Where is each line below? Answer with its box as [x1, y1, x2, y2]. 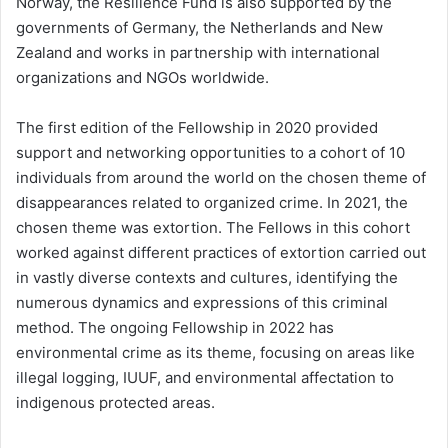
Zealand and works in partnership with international [16, 43, 380, 63]
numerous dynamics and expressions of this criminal [16, 293, 388, 313]
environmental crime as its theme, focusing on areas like [16, 343, 415, 363]
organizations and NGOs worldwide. [16, 68, 269, 88]
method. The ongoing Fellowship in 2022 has [16, 318, 334, 338]
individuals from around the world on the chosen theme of [16, 168, 426, 188]
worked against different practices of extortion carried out [16, 243, 426, 263]
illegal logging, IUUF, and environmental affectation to [16, 368, 394, 388]
